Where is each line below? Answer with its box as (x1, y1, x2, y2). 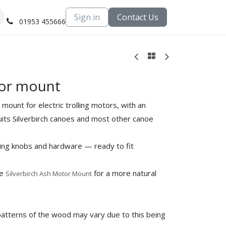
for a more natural (92, 167, 156, 178)
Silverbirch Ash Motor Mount (6, 168, 92, 178)
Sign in (74, 11, 100, 23)
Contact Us (117, 11, 158, 23)
